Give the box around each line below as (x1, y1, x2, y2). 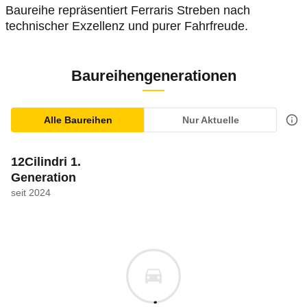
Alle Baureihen (43, 114, 112, 125)
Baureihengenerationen (71, 67, 236, 84)
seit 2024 (11, 187, 51, 198)
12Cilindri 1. (11, 155, 81, 169)
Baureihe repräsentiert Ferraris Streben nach (5, 3, 250, 17)
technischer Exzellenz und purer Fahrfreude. (5, 19, 248, 33)
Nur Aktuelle (182, 114, 239, 125)
